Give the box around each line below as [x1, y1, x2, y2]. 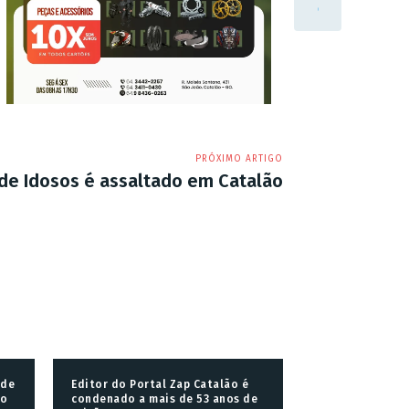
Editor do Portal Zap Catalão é [71, 377, 248, 391]
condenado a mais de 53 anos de [71, 392, 257, 405]
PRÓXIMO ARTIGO [194, 152, 283, 164]
